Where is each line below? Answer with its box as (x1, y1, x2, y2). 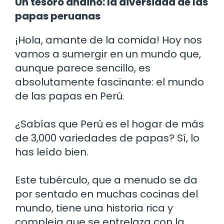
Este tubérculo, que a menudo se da (15, 172, 197, 187)
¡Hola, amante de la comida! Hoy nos (15, 32, 202, 47)
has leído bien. (15, 144, 88, 159)
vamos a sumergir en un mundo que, (15, 46, 201, 61)
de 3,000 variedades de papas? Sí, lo (15, 130, 199, 145)
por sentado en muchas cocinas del (15, 186, 198, 201)
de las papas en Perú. (15, 88, 124, 103)
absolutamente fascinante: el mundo (15, 74, 204, 89)
